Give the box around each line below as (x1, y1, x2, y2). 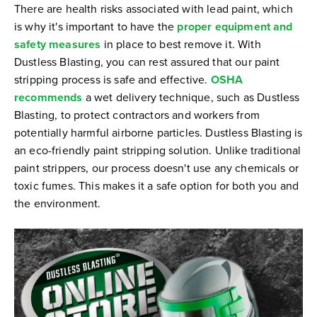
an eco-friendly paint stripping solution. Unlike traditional (14, 142, 301, 158)
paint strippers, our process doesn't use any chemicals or (14, 159, 299, 175)
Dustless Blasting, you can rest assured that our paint (14, 53, 280, 69)
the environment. (14, 195, 101, 211)
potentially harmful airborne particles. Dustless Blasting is (14, 124, 303, 140)
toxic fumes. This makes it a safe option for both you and (14, 177, 299, 193)
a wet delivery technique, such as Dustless (82, 88, 300, 105)
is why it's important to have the (14, 18, 178, 34)
